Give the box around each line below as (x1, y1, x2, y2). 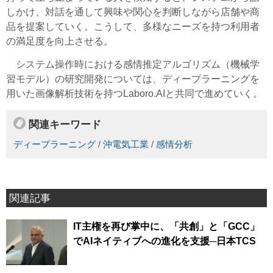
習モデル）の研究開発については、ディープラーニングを (6, 74, 260, 85)
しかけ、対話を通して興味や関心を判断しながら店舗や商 (6, 7, 260, 18)
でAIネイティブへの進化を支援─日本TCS (73, 235, 256, 246)
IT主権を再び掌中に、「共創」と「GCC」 (73, 221, 260, 232)
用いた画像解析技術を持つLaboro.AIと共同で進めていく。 (6, 88, 263, 99)
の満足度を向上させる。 (6, 36, 113, 47)
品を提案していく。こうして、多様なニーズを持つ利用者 (6, 21, 260, 32)
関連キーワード (29, 118, 101, 131)
